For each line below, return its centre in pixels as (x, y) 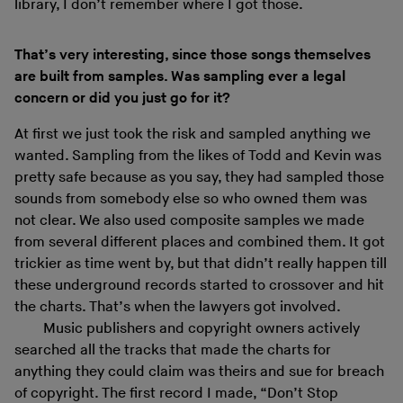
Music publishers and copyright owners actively (201, 329)
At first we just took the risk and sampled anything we (193, 135)
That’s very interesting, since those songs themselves (193, 56)
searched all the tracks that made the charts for (173, 351)
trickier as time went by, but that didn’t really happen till (201, 264)
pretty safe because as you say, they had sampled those (199, 178)
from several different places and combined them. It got (200, 243)
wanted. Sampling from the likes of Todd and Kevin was (198, 157)
